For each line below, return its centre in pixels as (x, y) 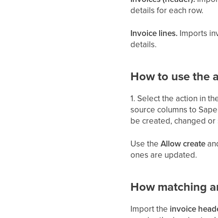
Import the (150, 209)
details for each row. (167, 10)
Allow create (183, 144)
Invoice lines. (154, 33)
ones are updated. (164, 155)
